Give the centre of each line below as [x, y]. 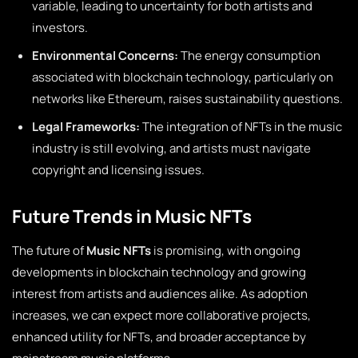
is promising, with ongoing [226, 251]
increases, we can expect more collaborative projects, [161, 315]
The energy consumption [249, 56]
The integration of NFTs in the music [241, 127]
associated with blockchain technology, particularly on [183, 77]
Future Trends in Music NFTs [132, 216]
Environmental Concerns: [105, 56]
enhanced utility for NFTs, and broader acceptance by [159, 337]
